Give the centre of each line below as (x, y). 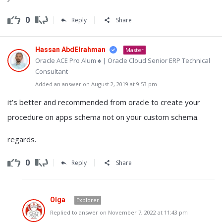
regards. (22, 139)
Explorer (88, 200)
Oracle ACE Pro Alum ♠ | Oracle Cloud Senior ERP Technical (123, 60)
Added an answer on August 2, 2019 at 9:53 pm (96, 84)
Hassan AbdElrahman (70, 50)
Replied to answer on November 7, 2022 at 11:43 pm (119, 212)
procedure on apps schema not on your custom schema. (103, 117)
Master (135, 50)
